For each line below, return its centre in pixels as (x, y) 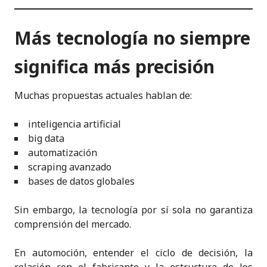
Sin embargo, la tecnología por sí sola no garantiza (133, 209)
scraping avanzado (70, 167)
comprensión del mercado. (73, 224)
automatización (63, 152)
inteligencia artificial (74, 124)
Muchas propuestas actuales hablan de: (103, 95)
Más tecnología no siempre (132, 38)
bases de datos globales (81, 181)
